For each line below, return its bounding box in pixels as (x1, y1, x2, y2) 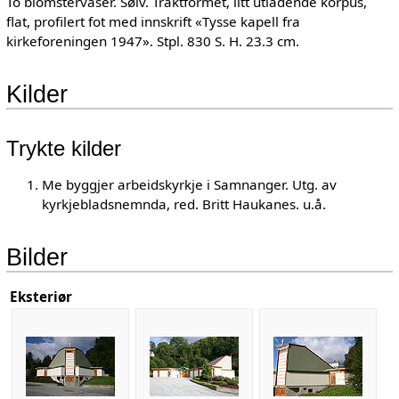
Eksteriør (9, 287, 72, 305)
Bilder (5, 242, 68, 271)
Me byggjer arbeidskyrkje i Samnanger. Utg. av (41, 175, 337, 193)
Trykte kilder (5, 136, 121, 161)
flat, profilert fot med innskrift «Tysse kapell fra (5, 12, 300, 30)
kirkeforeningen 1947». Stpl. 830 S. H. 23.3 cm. (5, 31, 299, 50)
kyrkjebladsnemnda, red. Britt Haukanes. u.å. (41, 194, 326, 213)
